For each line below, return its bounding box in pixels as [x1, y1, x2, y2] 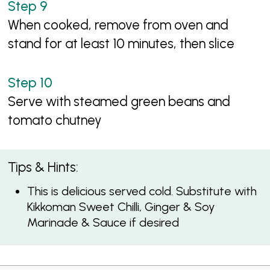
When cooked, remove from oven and [8, 17, 229, 34]
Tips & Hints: [8, 159, 79, 175]
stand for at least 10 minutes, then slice [8, 36, 235, 52]
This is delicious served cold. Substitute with [27, 184, 257, 199]
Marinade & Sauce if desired [27, 215, 179, 230]
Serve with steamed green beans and [8, 93, 231, 110]
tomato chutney [8, 111, 102, 128]
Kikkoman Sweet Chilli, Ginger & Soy [27, 199, 215, 215]
